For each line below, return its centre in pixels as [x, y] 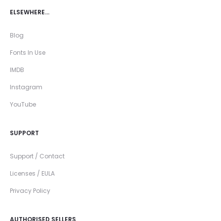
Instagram [26, 87]
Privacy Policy [30, 190]
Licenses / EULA [32, 173]
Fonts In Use [28, 52]
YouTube [23, 104]
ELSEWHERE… [30, 12]
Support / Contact [37, 156]
